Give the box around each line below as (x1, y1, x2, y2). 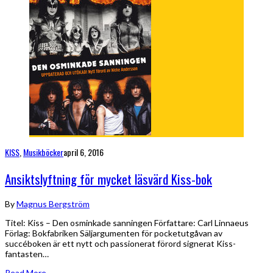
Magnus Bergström (16, 199, 90, 210)
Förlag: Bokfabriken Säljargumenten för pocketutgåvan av (5, 228, 222, 239)
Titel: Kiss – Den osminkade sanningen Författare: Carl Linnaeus (5, 218, 249, 229)
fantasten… (5, 249, 49, 260)
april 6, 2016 (63, 146, 104, 159)
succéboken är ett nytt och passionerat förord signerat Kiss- (5, 238, 236, 249)
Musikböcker (23, 146, 63, 159)
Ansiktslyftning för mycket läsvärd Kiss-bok (5, 169, 212, 188)
